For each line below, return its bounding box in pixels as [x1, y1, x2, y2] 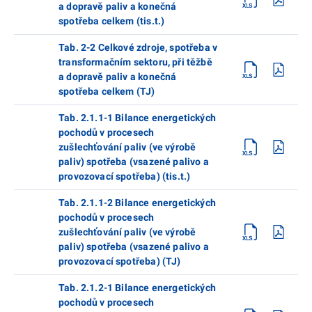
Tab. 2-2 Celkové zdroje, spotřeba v [58, 41, 218, 53]
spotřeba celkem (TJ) [58, 85, 155, 97]
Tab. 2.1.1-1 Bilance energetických [58, 111, 216, 123]
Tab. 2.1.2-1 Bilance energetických [58, 281, 216, 293]
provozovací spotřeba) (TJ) [58, 255, 181, 267]
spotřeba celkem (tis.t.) [58, 15, 165, 26]
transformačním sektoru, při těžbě [58, 56, 212, 68]
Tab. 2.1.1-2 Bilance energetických [58, 196, 216, 208]
